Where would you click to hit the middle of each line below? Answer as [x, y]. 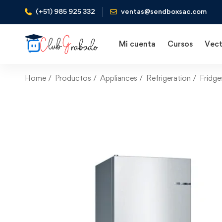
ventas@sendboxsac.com [164, 11]
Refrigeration [168, 78]
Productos [73, 78]
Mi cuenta [137, 44]
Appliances [119, 78]
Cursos [180, 44]
